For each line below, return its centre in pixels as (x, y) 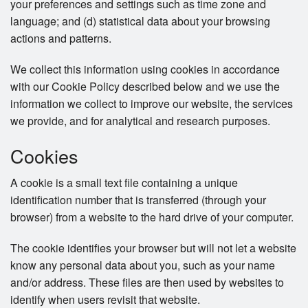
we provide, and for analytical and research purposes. (140, 121)
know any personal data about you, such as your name (143, 265)
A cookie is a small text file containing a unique (124, 183)
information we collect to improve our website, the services (152, 104)
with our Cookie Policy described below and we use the (145, 87)
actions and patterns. (61, 38)
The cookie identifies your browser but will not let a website (153, 248)
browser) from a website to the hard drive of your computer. (152, 217)
